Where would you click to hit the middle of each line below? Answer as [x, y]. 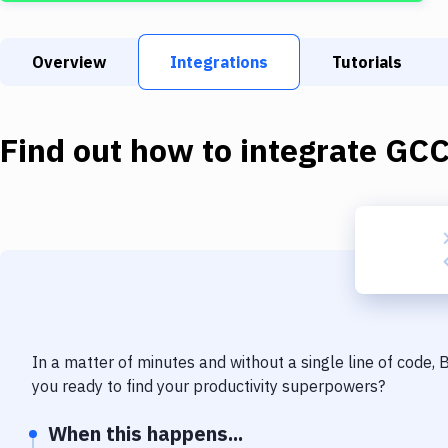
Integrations [219, 62]
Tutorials [367, 62]
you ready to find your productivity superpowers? [208, 386]
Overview [69, 62]
